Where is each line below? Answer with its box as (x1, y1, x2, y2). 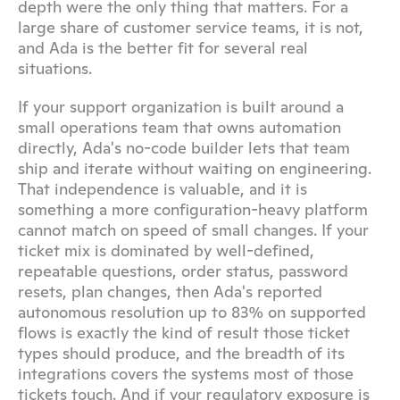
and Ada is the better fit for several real (18, 37, 308, 58)
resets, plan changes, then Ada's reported (18, 281, 322, 302)
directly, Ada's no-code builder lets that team (18, 137, 350, 158)
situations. (18, 58, 92, 79)
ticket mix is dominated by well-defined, (18, 240, 314, 261)
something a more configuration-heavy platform (18, 199, 368, 220)
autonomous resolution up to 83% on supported (18, 302, 366, 322)
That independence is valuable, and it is (18, 179, 307, 199)
